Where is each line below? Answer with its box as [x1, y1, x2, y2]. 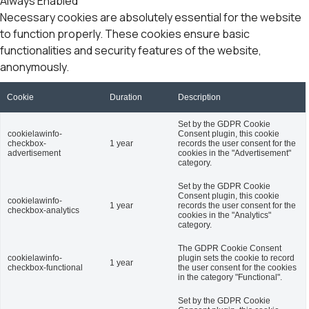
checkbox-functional [8, 263, 83, 272]
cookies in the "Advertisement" [178, 148, 291, 158]
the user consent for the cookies [178, 263, 297, 272]
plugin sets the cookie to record [178, 253, 295, 263]
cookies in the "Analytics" [178, 210, 271, 220]
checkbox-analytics [8, 206, 79, 215]
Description [178, 92, 221, 102]
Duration [110, 92, 142, 102]
